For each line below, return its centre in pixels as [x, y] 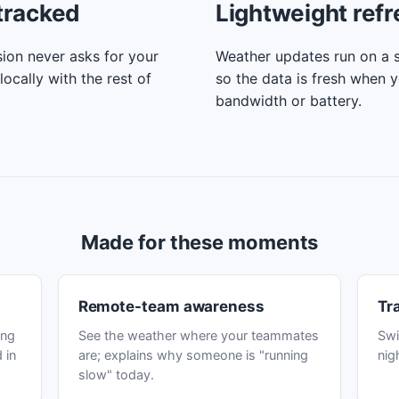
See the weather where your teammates [198, 336]
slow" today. [116, 375]
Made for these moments [199, 242]
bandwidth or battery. [289, 101]
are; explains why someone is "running [193, 355]
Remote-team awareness [171, 306]
